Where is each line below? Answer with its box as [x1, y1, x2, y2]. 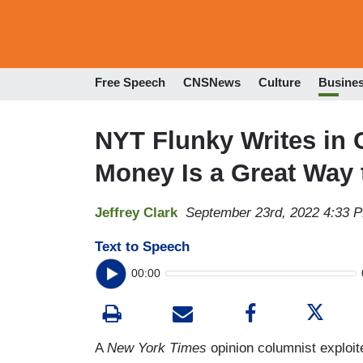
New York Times [107, 340, 207, 356]
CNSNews [183, 75, 241, 90]
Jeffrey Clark [95, 204, 177, 220]
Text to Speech [95, 238, 190, 254]
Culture [258, 75, 301, 90]
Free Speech [95, 75, 165, 90]
